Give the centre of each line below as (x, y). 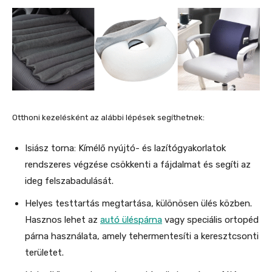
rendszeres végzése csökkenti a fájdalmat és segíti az (138, 165)
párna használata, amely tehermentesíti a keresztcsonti (142, 236)
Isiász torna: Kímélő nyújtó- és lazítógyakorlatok (125, 148)
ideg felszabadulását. (69, 181)
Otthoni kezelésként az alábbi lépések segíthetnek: (108, 118)
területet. (44, 253)
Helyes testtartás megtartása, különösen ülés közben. (138, 204)
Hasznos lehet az (63, 220)
